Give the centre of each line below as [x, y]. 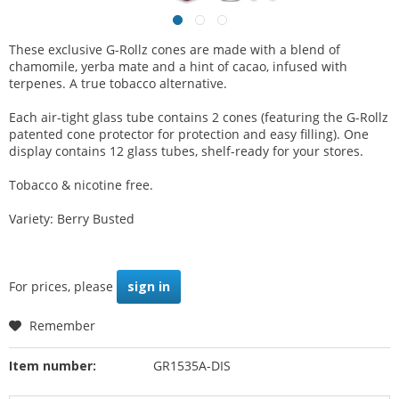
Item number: [53, 365]
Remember [62, 325]
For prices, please [63, 286]
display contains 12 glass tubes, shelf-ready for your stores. [186, 151]
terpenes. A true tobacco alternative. [118, 83]
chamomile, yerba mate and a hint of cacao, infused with [178, 66]
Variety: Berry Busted [72, 219]
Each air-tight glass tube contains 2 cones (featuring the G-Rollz [199, 117]
